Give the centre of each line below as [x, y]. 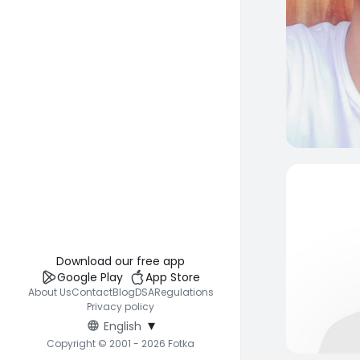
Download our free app [121, 261]
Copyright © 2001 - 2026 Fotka [121, 344]
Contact [92, 292]
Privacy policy [121, 307]
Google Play [90, 277]
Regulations [184, 292]
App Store [173, 277]
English [122, 326]
